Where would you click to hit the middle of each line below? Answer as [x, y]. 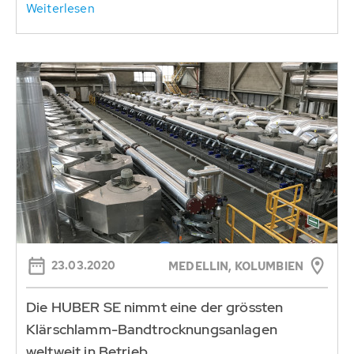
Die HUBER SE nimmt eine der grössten [155, 307]
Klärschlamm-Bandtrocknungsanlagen [152, 329]
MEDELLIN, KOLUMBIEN [236, 266]
